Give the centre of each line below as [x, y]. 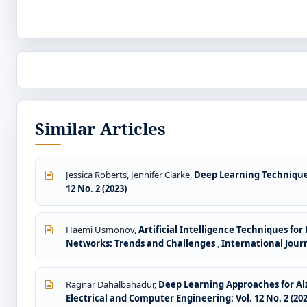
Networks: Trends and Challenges [142, 244]
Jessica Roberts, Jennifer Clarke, [130, 175]
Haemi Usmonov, [102, 230]
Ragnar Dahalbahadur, [112, 285]
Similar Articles [100, 129]
